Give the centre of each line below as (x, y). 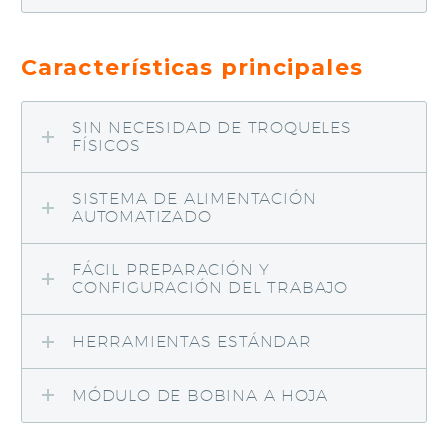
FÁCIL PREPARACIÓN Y (171, 270)
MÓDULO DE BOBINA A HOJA (200, 395)
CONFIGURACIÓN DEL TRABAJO (210, 288)
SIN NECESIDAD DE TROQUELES (212, 128)
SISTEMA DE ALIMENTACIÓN (194, 199)
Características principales (192, 68)
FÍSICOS (106, 146)
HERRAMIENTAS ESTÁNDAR (192, 342)
